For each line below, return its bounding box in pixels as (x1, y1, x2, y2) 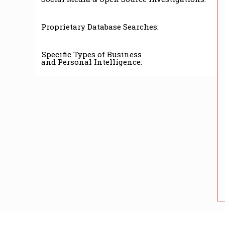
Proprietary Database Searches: (41, 21, 159, 32)
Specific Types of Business (42, 49, 142, 59)
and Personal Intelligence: (41, 56, 142, 67)
